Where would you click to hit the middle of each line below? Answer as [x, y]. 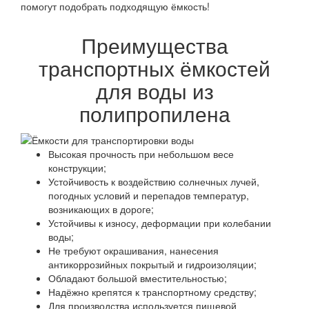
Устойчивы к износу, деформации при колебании [160, 222]
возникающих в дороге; [101, 209]
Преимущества [154, 45]
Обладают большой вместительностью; [138, 278]
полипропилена [154, 113]
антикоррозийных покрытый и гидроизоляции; [152, 264]
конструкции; [77, 167]
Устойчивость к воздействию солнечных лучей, [154, 181]
